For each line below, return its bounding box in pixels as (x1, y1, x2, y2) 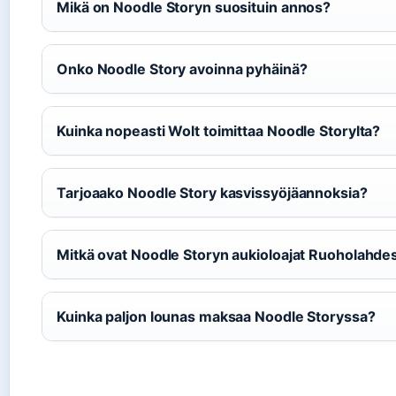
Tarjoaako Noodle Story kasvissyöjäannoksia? (57, 183, 368, 202)
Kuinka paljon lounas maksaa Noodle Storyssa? (57, 307, 376, 325)
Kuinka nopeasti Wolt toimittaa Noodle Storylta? (57, 121, 381, 140)
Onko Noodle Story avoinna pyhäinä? (57, 59, 308, 78)
